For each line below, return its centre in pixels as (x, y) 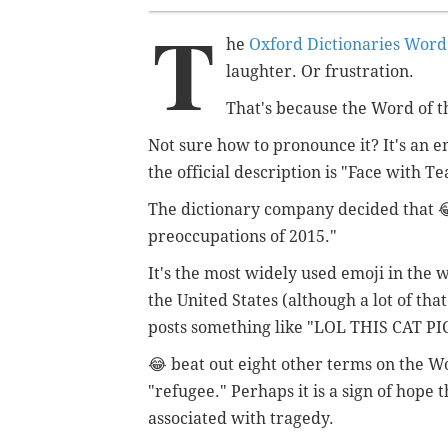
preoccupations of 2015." (242, 236)
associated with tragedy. (241, 418)
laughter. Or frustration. (320, 71)
